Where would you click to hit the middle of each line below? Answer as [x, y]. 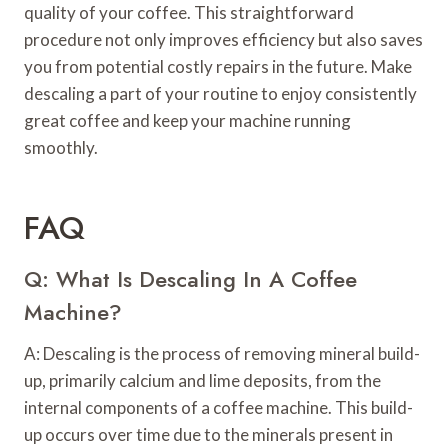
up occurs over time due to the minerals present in [208, 435]
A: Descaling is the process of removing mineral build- [222, 354]
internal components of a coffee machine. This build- [218, 408]
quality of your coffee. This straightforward [189, 13]
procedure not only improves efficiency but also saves [223, 40]
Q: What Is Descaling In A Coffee [190, 279]
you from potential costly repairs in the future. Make [218, 67]
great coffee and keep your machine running [187, 121]
